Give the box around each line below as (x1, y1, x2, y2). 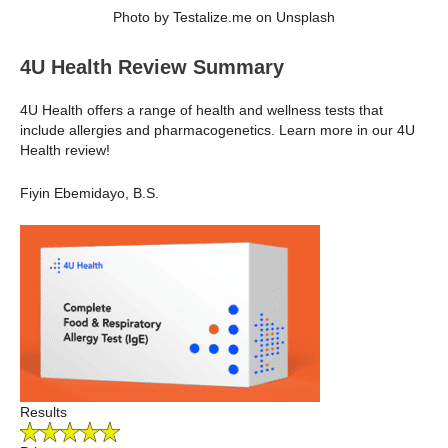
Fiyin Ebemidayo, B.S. (20, 184, 159, 201)
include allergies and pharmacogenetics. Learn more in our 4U (20, 122, 415, 139)
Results (20, 404, 67, 421)
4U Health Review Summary (20, 56, 284, 79)
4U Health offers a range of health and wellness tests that (20, 102, 383, 119)
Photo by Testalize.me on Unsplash (113, 9, 335, 26)
